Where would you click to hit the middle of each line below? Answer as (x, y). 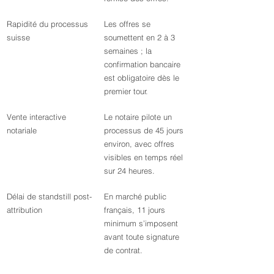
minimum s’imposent (142, 223)
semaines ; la (129, 51)
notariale (22, 130)
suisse (18, 37)
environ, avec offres (140, 144)
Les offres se (128, 24)
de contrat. (123, 250)
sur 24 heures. (129, 171)
